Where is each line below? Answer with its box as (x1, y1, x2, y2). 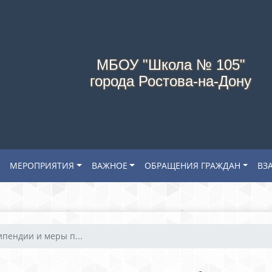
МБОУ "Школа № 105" (96, 56, 245, 73)
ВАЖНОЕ (91, 160, 127, 171)
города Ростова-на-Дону (90, 73, 251, 89)
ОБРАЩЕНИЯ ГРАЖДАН (144, 160, 240, 171)
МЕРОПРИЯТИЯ (10, 160, 75, 171)
